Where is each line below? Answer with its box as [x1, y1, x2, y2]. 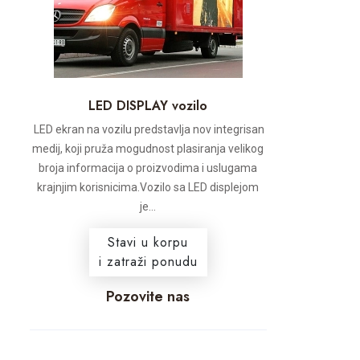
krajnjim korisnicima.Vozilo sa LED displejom [37, 181, 260, 194]
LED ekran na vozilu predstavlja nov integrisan [31, 123, 265, 136]
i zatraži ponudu [98, 252, 198, 271]
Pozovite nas [106, 286, 190, 307]
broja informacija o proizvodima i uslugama [39, 162, 258, 174]
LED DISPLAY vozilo [88, 96, 208, 115]
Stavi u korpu [108, 233, 189, 252]
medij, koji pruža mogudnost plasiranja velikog [32, 142, 264, 155]
